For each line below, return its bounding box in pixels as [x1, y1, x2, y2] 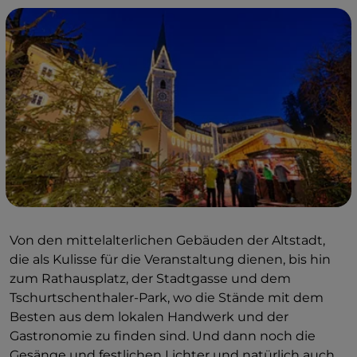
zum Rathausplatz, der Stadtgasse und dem [10, 271, 291, 286]
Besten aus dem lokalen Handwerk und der [10, 309, 288, 324]
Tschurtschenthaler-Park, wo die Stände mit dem [10, 290, 324, 305]
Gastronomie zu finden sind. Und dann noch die [10, 328, 316, 343]
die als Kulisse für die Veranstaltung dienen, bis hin [10, 252, 331, 267]
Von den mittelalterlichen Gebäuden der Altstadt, [10, 233, 325, 248]
